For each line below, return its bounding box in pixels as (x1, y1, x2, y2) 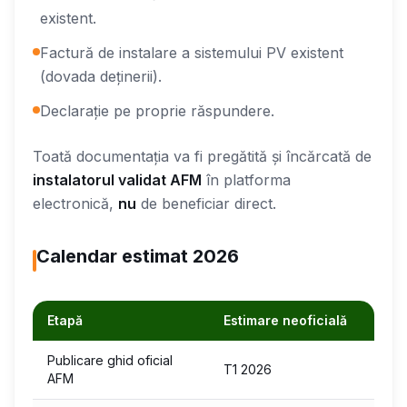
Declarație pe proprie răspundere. (40, 101, 274, 120)
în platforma (202, 170, 291, 189)
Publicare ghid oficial (47, 352, 173, 368)
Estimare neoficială (223, 312, 347, 328)
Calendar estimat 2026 (36, 244, 239, 267)
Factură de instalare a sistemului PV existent (40, 43, 343, 62)
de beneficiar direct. (136, 194, 276, 213)
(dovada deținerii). (40, 66, 162, 85)
